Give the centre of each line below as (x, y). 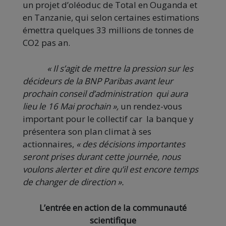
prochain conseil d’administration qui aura (105, 94)
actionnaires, (49, 144)
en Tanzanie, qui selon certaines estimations (111, 18)
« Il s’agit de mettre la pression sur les (108, 69)
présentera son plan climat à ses (87, 132)
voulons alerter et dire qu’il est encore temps (110, 169)
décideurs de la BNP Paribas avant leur (98, 81)
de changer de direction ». (73, 182)
